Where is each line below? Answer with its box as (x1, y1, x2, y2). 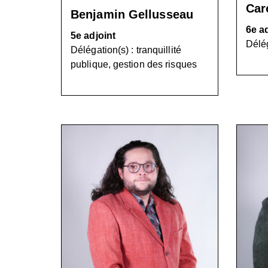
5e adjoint (71, 31, 115, 41)
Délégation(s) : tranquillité (71, 45, 181, 55)
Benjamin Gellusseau (71, 8, 193, 21)
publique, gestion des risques (71, 59, 197, 69)
